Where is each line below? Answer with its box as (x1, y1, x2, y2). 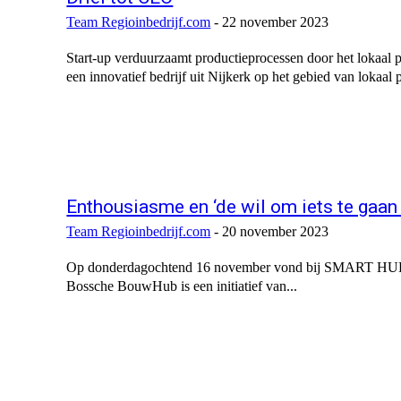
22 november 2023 (222, 14, 329, 30)
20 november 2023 (222, 224, 329, 240)
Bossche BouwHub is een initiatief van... (66, 278, 298, 294)
